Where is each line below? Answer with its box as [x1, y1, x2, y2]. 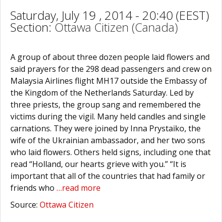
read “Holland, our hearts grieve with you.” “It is [10, 159, 186, 169]
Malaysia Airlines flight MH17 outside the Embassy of [10, 75, 207, 86]
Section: [10, 19, 55, 35]
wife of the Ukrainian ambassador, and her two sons [10, 135, 205, 146]
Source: [10, 199, 40, 210]
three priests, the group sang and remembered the [10, 99, 201, 110]
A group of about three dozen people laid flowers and [10, 52, 210, 62]
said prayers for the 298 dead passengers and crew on [10, 63, 212, 74]
